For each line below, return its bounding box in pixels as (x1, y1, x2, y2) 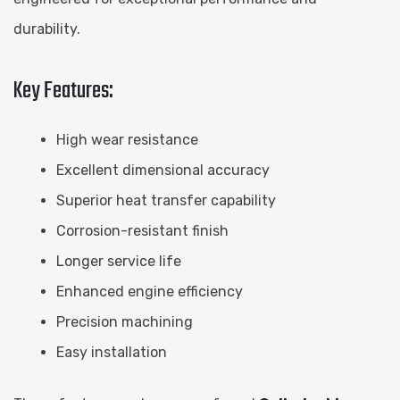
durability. (13, 20, 80, 37)
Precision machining (56, 312, 193, 330)
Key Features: (13, 72, 113, 109)
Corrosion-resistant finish (56, 221, 229, 239)
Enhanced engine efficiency (56, 282, 243, 300)
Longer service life (56, 252, 181, 270)
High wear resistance (56, 130, 198, 148)
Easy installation (56, 343, 167, 361)
